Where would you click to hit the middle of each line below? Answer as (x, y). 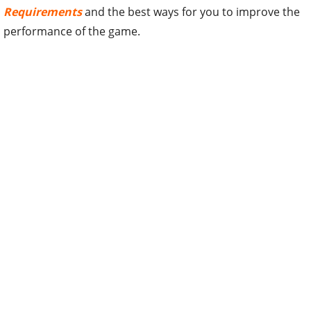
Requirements (43, 11)
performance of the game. (72, 31)
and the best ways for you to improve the (191, 11)
